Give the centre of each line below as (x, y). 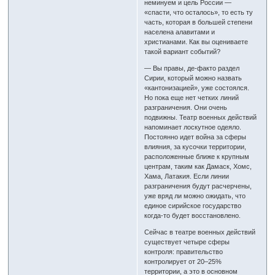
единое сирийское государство (193, 206)
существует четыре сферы (187, 242)
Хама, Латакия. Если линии (187, 176)
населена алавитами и (180, 32)
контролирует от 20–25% (183, 262)
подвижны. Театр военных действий (201, 118)
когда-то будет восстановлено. (193, 216)
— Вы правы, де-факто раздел (192, 68)
